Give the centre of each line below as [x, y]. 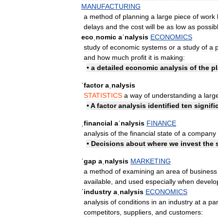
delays [94, 27]
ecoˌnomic [99, 37]
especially [161, 181]
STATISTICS [103, 95]
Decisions [108, 143]
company [202, 133]
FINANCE [161, 123]
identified [164, 105]
